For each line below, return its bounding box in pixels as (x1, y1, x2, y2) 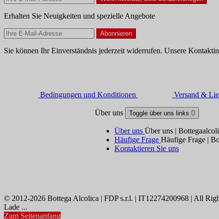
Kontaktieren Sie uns (114, 144, 179, 153)
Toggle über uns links (129, 109, 191, 117)
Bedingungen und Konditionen (40, 90, 136, 99)
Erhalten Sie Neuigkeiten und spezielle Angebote (4, 11, 155, 20)
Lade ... (4, 202, 27, 211)
